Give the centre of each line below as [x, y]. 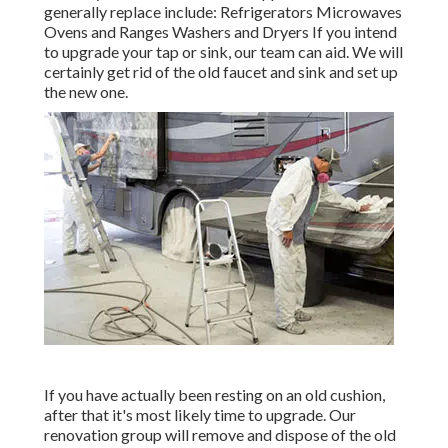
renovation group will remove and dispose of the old [220, 435]
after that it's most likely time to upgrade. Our [200, 415]
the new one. [86, 92]
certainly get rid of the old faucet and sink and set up [221, 72]
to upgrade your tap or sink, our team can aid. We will [223, 52]
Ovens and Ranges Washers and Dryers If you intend [220, 32]
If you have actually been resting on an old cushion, [214, 395]
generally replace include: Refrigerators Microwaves [223, 12]
